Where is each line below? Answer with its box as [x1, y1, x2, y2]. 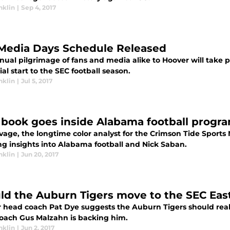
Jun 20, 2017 [21, 150, 59, 158]
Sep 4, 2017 [21, 4, 56, 11]
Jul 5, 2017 [21, 77, 52, 85]
